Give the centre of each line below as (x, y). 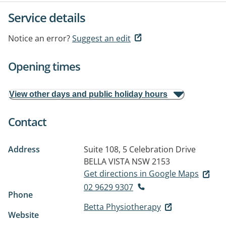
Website (23, 215)
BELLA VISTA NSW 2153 (127, 161)
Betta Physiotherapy (122, 207)
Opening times (44, 66)
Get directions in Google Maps (141, 174)
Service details (47, 17)
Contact (27, 122)
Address (24, 149)
